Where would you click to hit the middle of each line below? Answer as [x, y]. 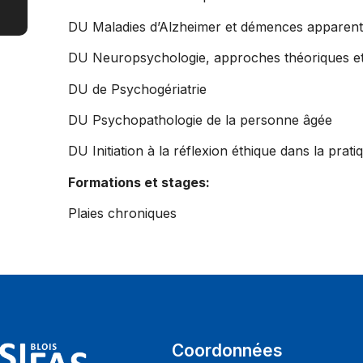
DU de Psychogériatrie [137, 89]
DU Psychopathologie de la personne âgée [200, 120]
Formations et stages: [139, 182]
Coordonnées [228, 350]
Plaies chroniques [122, 214]
